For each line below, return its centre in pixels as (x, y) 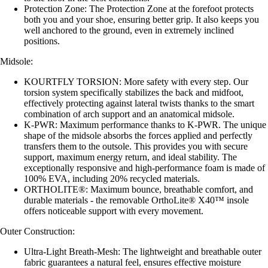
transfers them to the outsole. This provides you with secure (136, 146)
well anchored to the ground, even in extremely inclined (129, 30)
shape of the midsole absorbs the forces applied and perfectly (138, 135)
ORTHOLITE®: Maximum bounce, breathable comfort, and (138, 189)
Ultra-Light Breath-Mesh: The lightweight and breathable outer (143, 251)
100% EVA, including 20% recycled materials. (112, 178)
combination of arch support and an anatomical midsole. (129, 114)
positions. (42, 41)
